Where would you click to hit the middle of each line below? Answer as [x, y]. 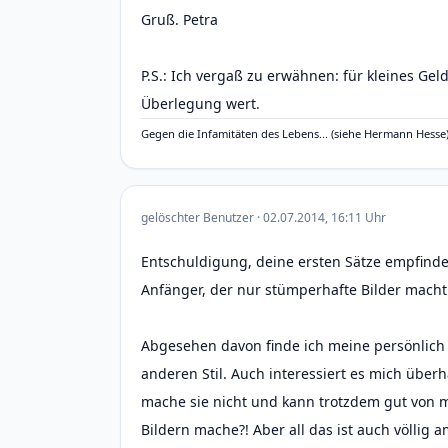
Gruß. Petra [179, 19]
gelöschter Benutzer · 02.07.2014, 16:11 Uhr [263, 217]
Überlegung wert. [200, 103]
